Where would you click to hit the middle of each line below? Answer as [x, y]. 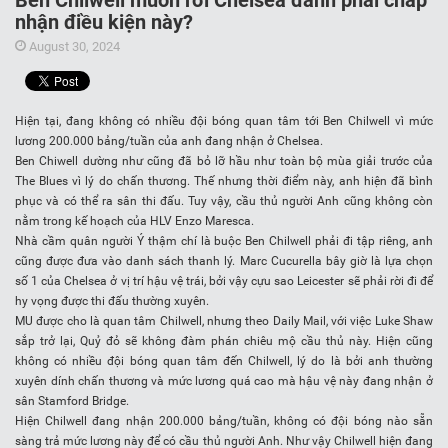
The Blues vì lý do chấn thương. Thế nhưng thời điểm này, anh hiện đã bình [224, 181]
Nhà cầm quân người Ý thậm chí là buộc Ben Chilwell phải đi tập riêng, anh [224, 241]
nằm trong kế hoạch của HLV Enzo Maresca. [134, 221]
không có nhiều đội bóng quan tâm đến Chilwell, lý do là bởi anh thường [224, 361]
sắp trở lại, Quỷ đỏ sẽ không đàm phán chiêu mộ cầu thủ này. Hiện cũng [224, 341]
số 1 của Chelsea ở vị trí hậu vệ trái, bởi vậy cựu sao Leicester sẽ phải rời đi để [224, 281]
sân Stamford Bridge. [72, 401]
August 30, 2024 [73, 47]
